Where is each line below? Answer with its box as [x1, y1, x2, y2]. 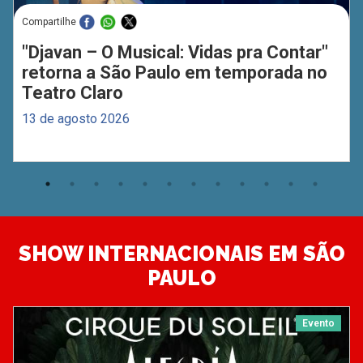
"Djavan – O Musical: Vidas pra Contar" [21, 42, 328, 63]
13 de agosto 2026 [21, 111, 130, 127]
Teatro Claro [21, 83, 123, 104]
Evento [302, 318, 335, 330]
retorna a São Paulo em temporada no [21, 62, 327, 83]
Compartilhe [21, 16, 76, 28]
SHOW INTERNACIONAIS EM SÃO [18, 241, 345, 267]
